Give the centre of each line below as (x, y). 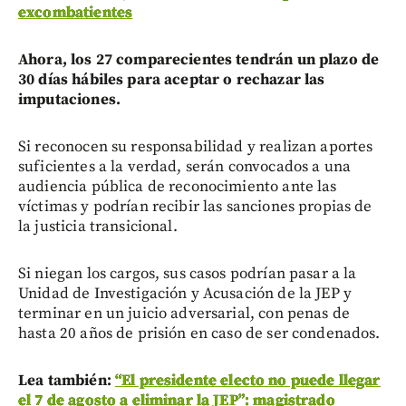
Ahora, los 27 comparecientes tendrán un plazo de (199, 59)
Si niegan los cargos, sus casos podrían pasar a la (188, 273)
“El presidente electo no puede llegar (247, 380)
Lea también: (67, 380)
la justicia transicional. (98, 226)
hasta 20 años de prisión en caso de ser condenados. (199, 333)
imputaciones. (69, 99)
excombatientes (76, 12)
